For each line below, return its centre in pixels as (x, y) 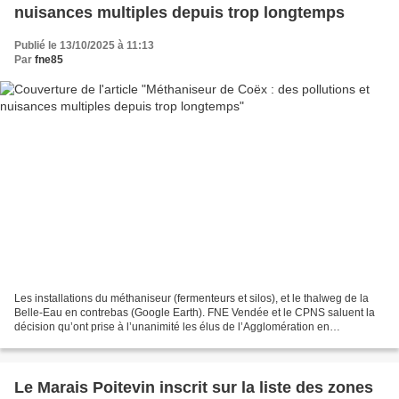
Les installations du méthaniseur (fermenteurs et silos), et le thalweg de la (191, 298)
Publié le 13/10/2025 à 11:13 (84, 46)
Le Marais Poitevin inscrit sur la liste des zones (194, 387)
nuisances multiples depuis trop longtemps (179, 13)
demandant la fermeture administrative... (111, 341)
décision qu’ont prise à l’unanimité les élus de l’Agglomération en (172, 326)
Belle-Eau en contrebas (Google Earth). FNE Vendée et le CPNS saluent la (195, 312)
